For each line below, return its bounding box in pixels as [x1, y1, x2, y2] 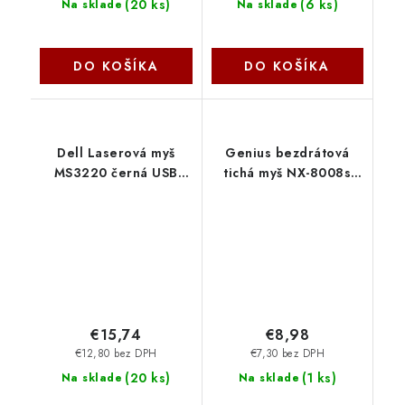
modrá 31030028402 [218, 183, 356, 202]
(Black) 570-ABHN [58, 183, 174, 202]
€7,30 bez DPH [250, 345, 325, 361]
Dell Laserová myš [57, 143, 175, 162]
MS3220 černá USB [53, 163, 178, 182]
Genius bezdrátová [225, 143, 350, 162]
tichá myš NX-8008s [223, 163, 352, 182]
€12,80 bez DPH [74, 345, 157, 361]
